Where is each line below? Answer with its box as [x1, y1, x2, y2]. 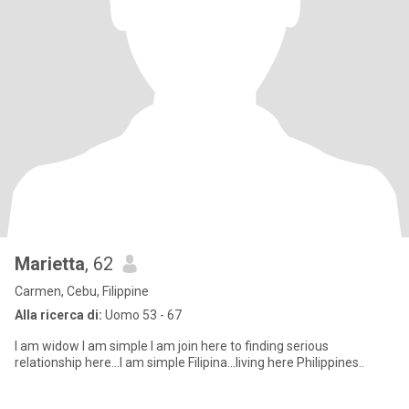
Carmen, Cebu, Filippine [15, 284, 149, 299]
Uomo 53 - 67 [102, 308, 182, 322]
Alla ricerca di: [15, 308, 102, 322]
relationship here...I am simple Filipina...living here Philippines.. [15, 355, 364, 370]
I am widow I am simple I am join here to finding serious [15, 339, 329, 353]
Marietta [15, 253, 85, 275]
